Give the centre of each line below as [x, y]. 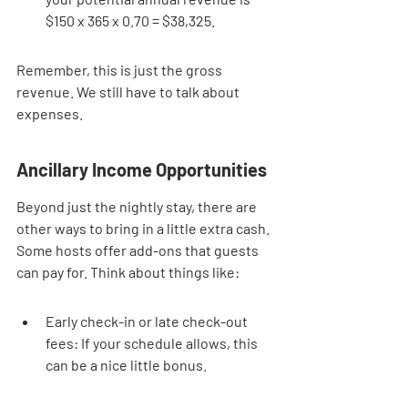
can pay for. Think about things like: [128, 272]
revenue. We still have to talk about [129, 92]
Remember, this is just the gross [121, 70]
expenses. [50, 113]
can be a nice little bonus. [126, 365]
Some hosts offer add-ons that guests [139, 250]
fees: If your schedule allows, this [153, 343]
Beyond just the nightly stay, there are [138, 206]
